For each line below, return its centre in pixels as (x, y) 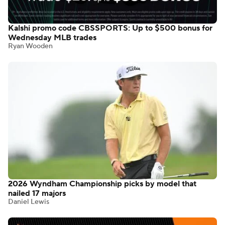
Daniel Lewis (29, 202)
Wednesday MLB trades (52, 38)
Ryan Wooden (30, 46)
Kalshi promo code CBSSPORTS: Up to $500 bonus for (110, 28)
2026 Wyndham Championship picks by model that (102, 184)
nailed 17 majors (37, 194)
